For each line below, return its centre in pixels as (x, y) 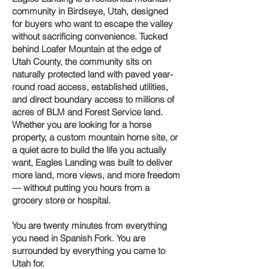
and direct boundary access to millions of (93, 99)
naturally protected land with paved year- (92, 74)
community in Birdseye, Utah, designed (90, 11)
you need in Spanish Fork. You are (79, 238)
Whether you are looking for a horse (82, 125)
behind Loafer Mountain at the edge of (86, 49)
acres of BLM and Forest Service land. (87, 112)
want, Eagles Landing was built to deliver (92, 162)
